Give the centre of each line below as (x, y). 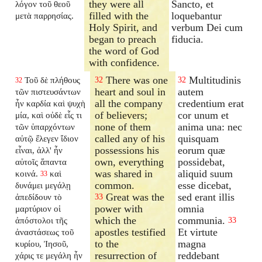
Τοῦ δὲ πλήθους (53, 80)
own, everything (130, 162)
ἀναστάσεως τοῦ (45, 232)
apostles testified (130, 232)
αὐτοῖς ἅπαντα (41, 161)
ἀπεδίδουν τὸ (39, 196)
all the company (129, 103)
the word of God (124, 51)
